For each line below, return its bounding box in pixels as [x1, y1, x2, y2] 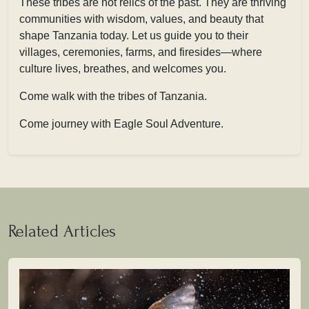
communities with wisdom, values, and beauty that [19, 12, 263, 25]
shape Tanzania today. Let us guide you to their [19, 29, 248, 41]
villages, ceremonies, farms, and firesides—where [19, 46, 262, 58]
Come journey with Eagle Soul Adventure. [19, 117, 223, 130]
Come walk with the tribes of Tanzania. [19, 90, 207, 102]
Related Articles [8, 221, 116, 241]
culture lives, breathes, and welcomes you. [19, 62, 226, 74]
